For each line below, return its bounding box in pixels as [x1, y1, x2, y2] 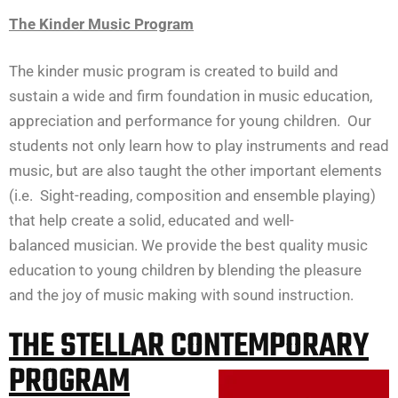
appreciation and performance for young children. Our [9, 112, 371, 130]
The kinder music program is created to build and [9, 62, 338, 80]
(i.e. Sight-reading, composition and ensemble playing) [9, 187, 376, 204]
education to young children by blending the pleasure [9, 261, 362, 279]
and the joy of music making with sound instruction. [9, 286, 354, 304]
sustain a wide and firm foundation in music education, [9, 87, 372, 105]
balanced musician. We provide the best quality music [9, 236, 368, 254]
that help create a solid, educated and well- [9, 211, 294, 229]
